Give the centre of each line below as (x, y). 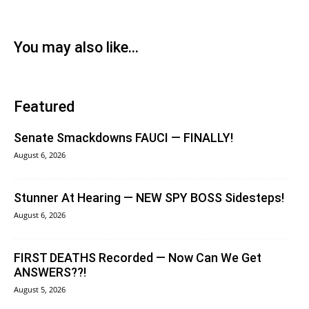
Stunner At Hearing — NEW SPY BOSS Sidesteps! (149, 197)
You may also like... (76, 47)
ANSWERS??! (50, 272)
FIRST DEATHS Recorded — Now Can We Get (138, 257)
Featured (44, 106)
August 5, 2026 (40, 289)
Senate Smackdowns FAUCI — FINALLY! (123, 137)
